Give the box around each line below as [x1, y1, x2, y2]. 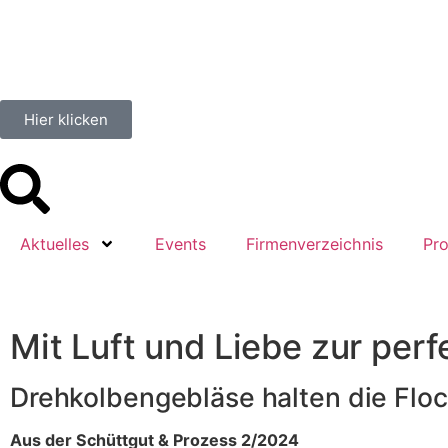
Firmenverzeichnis [246, 234, 384, 254]
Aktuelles [20, 234, 89, 254]
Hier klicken [24, 110, 108, 129]
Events [155, 234, 207, 254]
